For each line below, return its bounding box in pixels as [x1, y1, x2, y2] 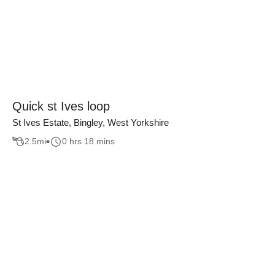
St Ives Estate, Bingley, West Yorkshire [12, 117, 169, 128]
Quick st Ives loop [12, 99, 110, 113]
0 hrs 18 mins [62, 136, 115, 147]
